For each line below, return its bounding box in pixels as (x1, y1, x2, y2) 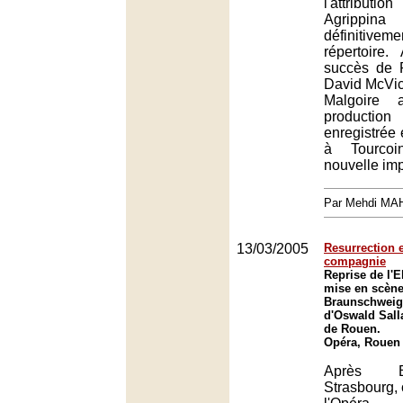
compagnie (324, 255, 386, 268)
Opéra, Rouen (324, 336, 400, 349)
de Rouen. (324, 322, 381, 336)
